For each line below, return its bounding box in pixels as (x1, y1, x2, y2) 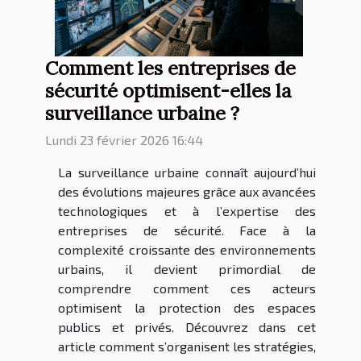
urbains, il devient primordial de (58, 261, 316, 277)
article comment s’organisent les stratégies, (58, 338, 316, 355)
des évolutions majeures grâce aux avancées (58, 184, 316, 200)
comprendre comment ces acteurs (58, 280, 316, 297)
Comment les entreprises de (45, 56, 296, 81)
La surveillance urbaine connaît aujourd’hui (58, 164, 316, 180)
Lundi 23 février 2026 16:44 (45, 132, 203, 148)
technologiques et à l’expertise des (58, 203, 316, 219)
